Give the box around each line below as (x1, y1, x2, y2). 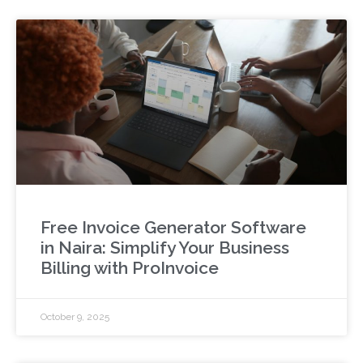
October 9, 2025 (41, 311, 109, 323)
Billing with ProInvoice (41, 258, 219, 279)
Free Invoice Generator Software (41, 217, 306, 238)
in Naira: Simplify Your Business (41, 237, 289, 258)
